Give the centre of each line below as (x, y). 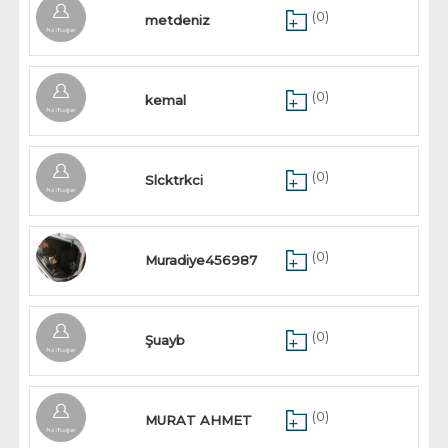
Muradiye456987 (201, 260)
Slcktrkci (174, 180)
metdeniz (178, 20)
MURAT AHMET (199, 420)
